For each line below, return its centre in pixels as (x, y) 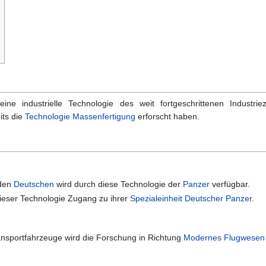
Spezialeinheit (156, 198)
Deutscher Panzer (218, 198)
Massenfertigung (104, 116)
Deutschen (34, 184)
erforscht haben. (167, 116)
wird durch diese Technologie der (118, 184)
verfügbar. (229, 184)
